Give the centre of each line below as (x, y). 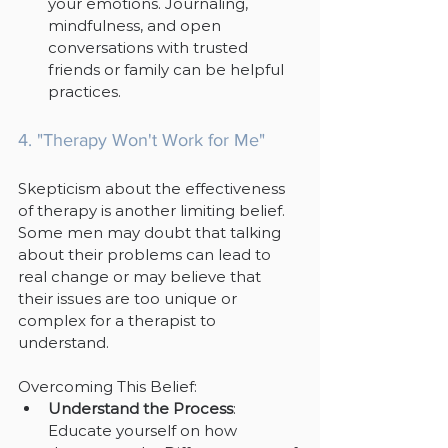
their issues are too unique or (129, 298)
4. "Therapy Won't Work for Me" (141, 139)
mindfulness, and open (136, 25)
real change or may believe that (141, 276)
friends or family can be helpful (168, 69)
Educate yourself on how (144, 430)
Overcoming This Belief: (107, 386)
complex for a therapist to (119, 320)
